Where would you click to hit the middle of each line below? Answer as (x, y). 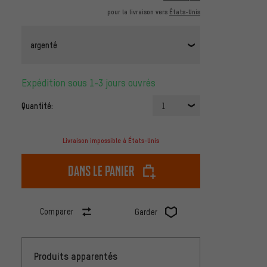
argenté (44, 44)
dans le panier (101, 171)
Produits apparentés (76, 256)
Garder (146, 212)
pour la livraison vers (138, 12)
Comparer (57, 212)
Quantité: (37, 106)
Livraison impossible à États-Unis (111, 141)
